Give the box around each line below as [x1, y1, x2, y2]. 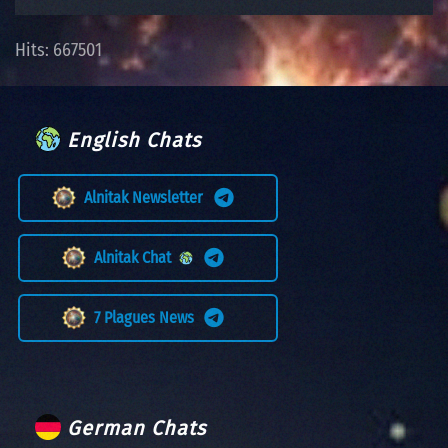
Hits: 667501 [15, 38, 102, 61]
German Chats [61, 415, 206, 440]
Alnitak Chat [94, 247, 179, 267]
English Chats [61, 127, 201, 152]
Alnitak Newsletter [84, 187, 211, 207]
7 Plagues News [93, 307, 202, 327]
